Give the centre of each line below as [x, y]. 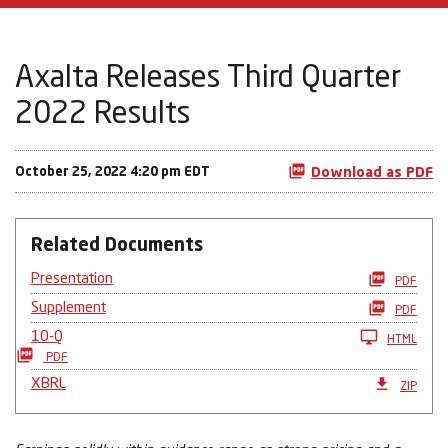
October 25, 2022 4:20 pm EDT [112, 171]
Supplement [68, 306]
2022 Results [102, 112]
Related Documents [117, 244]
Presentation [72, 277]
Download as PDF [372, 172]
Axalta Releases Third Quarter [208, 76]
